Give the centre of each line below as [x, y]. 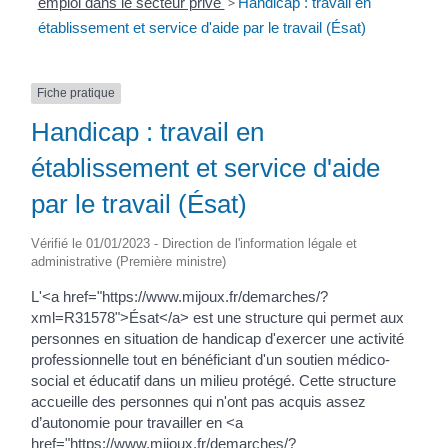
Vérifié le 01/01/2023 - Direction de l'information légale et [194, 243]
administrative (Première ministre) [128, 261]
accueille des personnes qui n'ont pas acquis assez [198, 401]
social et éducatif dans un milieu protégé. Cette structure [213, 380]
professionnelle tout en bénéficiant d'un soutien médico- [210, 359]
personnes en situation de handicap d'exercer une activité [217, 338]
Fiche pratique [76, 93]
